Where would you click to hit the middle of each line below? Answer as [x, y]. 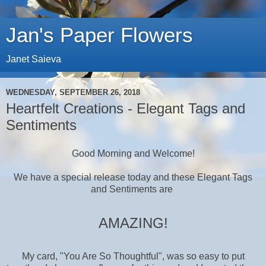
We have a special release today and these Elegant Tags [133, 177]
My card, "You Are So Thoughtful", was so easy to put [133, 256]
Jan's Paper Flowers [99, 35]
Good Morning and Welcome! [133, 153]
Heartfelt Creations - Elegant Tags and [126, 108]
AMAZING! [133, 223]
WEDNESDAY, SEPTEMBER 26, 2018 [73, 92]
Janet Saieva [34, 59]
